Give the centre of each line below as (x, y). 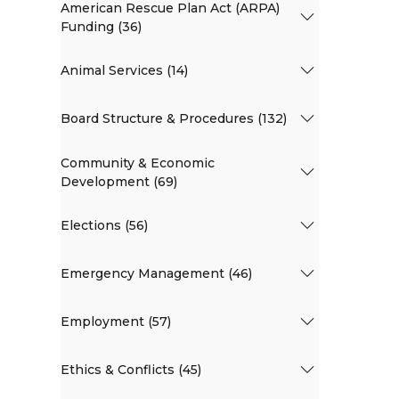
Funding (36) (101, 26)
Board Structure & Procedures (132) (174, 119)
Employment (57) (116, 322)
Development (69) (119, 181)
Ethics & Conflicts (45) (131, 370)
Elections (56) (104, 226)
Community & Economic (138, 163)
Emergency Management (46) (156, 274)
